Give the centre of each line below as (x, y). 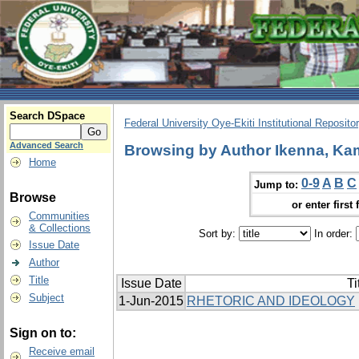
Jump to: (276, 184)
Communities (59, 216)
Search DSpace (47, 116)
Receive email (62, 351)
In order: (333, 234)
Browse (33, 198)
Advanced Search (46, 145)
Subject (46, 298)
